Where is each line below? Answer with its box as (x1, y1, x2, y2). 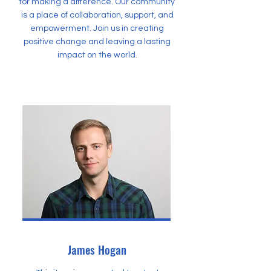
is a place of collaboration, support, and (21, 11, 174, 19)
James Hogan (68, 241, 126, 258)
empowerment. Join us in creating (30, 24, 164, 33)
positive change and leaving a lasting (24, 38, 171, 46)
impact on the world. (57, 51, 137, 59)
